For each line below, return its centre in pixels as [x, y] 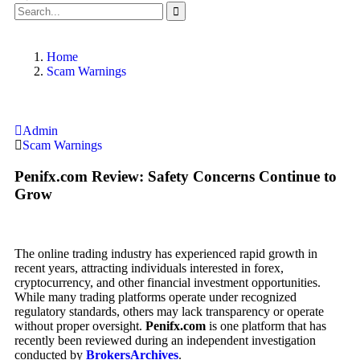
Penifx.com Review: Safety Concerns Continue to [176, 176]
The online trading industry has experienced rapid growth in [166, 254]
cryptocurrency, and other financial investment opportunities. [168, 283]
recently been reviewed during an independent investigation [165, 341]
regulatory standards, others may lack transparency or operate [169, 312]
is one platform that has [266, 326]
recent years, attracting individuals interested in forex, [149, 268]
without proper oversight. [80, 326]
